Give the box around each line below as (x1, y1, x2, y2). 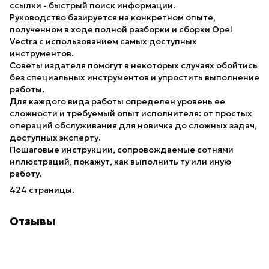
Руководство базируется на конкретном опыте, (10, 11, 216, 23)
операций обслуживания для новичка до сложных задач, (10, 119, 257, 131)
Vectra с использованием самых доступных (10, 35, 197, 47)
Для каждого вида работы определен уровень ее (10, 95, 225, 107)
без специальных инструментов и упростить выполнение (10, 71, 259, 83)
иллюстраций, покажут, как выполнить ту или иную (10, 156, 231, 167)
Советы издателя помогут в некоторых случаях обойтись (10, 59, 258, 71)
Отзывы (10, 214, 55, 228)
